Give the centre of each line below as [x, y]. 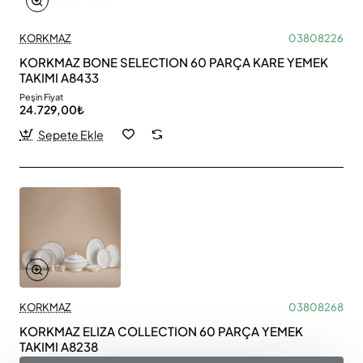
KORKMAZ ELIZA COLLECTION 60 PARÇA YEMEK [161, 331]
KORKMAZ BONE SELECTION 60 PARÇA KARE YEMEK [174, 62]
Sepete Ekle [70, 134]
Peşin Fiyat [41, 96]
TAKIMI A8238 [59, 347]
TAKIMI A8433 [59, 77]
